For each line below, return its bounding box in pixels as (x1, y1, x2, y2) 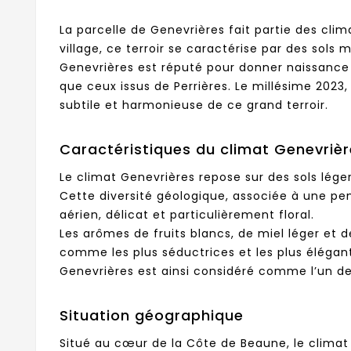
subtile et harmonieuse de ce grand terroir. (60, 96, 328, 113)
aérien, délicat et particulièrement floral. (60, 206, 314, 223)
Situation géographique (60, 305, 244, 325)
